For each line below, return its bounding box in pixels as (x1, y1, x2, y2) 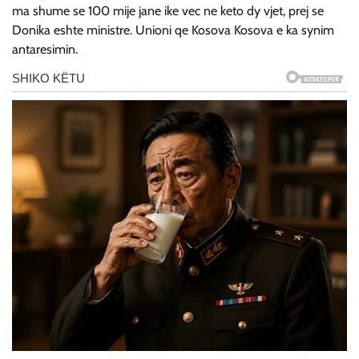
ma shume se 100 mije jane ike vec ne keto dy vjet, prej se (12, 2, 324, 18)
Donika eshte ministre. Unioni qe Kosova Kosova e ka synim (12, 22, 334, 38)
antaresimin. (12, 41, 78, 57)
